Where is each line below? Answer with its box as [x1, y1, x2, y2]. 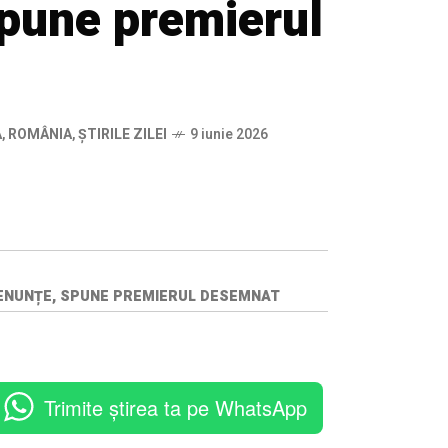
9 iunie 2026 [190, 124, 268, 146]
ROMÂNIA [8, 124, 72, 146]
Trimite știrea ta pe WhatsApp [44, 392, 307, 422]
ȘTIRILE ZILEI [78, 124, 167, 146]
